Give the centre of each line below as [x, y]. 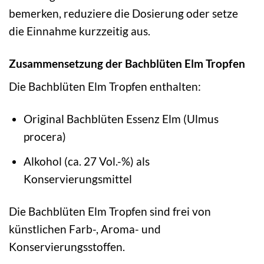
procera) [44, 137]
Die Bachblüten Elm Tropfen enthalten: [105, 87]
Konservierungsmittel [77, 179]
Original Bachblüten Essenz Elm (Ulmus [121, 119]
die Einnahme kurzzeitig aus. [80, 31]
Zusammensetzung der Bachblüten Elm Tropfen [127, 63]
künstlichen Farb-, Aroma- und [85, 229]
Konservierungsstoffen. [67, 246]
